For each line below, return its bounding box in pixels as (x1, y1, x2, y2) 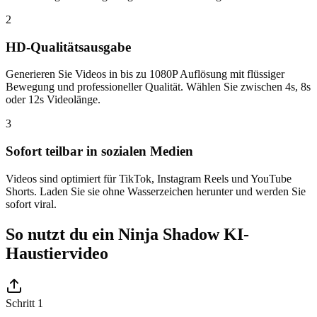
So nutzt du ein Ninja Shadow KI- (6, 224, 249, 243)
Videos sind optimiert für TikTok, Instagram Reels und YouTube (6, 172, 292, 185)
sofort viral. (6, 197, 57, 210)
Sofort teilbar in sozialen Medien (6, 144, 193, 159)
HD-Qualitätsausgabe (6, 39, 131, 54)
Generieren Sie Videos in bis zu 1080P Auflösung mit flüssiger (6, 68, 284, 81)
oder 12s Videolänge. (6, 93, 100, 106)
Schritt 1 (6, 296, 43, 309)
